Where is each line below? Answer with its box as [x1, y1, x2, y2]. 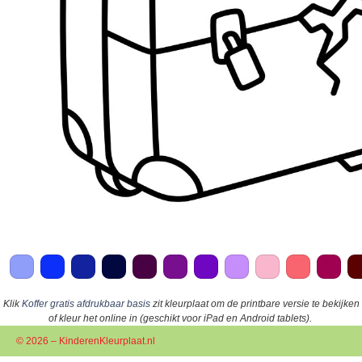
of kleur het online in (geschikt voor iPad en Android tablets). [48, 313, 312, 325]
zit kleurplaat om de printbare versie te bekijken [149, 298, 360, 310]
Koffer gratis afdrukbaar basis [21, 298, 150, 310]
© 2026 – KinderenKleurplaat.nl [16, 335, 155, 347]
